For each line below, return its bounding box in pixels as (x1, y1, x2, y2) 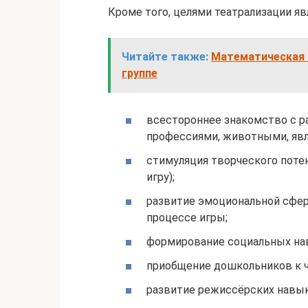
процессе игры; (146, 210, 228, 224)
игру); (146, 170, 175, 184)
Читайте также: (122, 50, 208, 64)
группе (122, 67, 157, 80)
